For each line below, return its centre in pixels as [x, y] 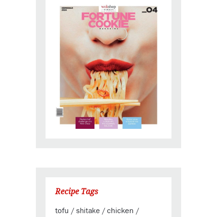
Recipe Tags [77, 192]
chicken [120, 211]
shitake [88, 211]
